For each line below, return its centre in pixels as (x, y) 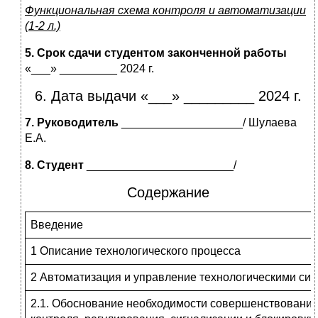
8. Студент (54, 165)
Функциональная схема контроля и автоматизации (165, 10)
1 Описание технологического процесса (136, 251)
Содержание (168, 192)
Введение (57, 224)
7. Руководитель (72, 122)
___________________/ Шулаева (208, 122)
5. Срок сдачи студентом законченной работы (156, 53)
